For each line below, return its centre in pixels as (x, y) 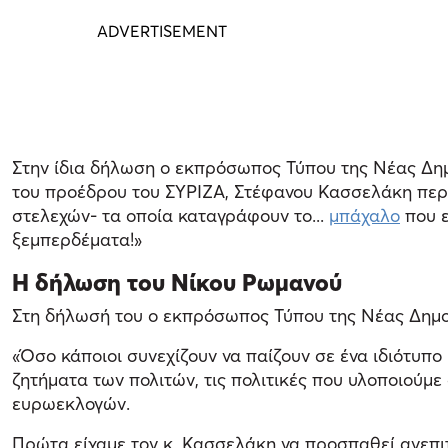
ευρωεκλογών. (71, 404)
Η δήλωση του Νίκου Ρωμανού (177, 282)
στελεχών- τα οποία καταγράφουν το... (170, 216)
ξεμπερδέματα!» (77, 240)
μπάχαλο (364, 216)
